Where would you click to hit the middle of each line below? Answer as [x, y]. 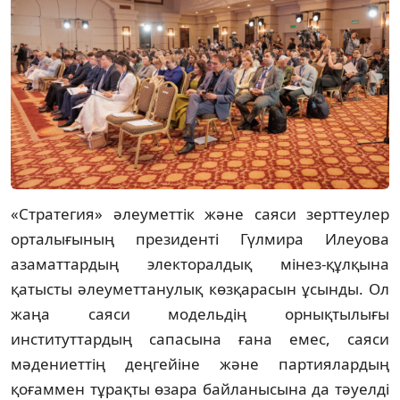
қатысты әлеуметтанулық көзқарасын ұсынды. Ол [200, 288]
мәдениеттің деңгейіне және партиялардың [200, 363]
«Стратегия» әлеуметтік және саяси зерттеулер [200, 213]
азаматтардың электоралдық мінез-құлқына [200, 263]
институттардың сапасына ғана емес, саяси [200, 338]
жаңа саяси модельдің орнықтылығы [200, 313]
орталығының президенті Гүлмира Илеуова [200, 238]
